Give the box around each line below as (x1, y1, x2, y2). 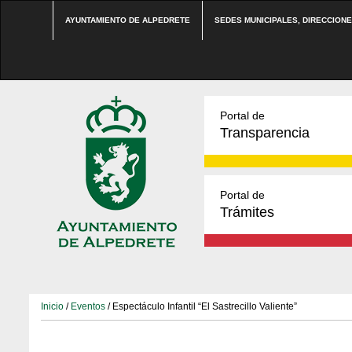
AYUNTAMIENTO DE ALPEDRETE (65, 16, 190, 24)
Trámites (220, 204, 274, 220)
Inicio (41, 301, 64, 312)
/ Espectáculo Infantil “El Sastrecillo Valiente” (105, 301, 297, 312)
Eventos (71, 301, 105, 312)
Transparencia (220, 125, 310, 141)
